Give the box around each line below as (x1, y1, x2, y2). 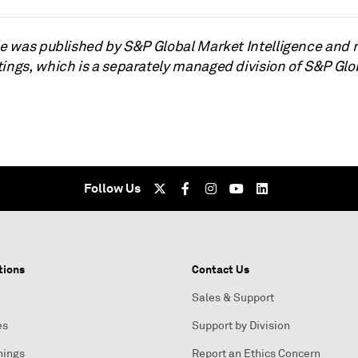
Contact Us (192, 262, 249, 276)
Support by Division (192, 319, 290, 332)
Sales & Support (192, 291, 274, 304)
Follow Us (83, 180, 141, 197)
